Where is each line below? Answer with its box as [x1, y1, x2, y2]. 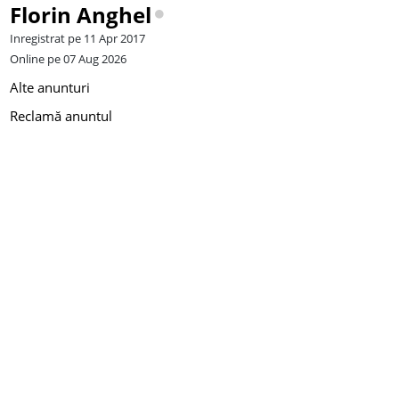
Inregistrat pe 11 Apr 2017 [10, 30, 145, 46]
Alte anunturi [10, 78, 90, 96]
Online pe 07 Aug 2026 [10, 51, 126, 67]
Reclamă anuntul [10, 107, 112, 125]
